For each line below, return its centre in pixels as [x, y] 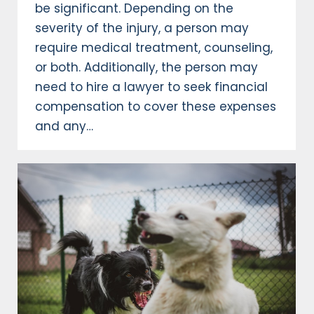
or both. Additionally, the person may [146, 67]
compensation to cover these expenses [156, 106]
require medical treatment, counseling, [154, 47]
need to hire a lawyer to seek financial [151, 87]
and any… [64, 126]
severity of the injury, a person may [142, 28]
